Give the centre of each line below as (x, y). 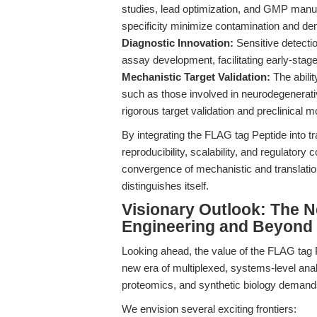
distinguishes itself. (165, 186)
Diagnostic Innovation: (178, 43)
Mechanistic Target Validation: (196, 77)
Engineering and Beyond (217, 227)
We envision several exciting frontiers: (209, 309)
